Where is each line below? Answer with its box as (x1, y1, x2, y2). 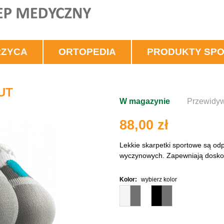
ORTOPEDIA (58, 46, 116, 57)
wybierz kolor (141, 176, 177, 183)
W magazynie (119, 97, 170, 105)
